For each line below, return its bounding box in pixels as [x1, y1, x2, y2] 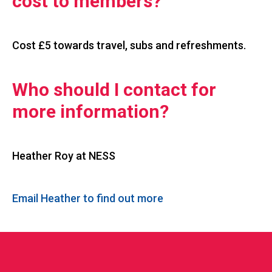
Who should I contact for [12, 79, 216, 101]
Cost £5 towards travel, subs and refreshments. [12, 39, 246, 52]
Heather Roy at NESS [12, 149, 115, 163]
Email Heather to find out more [12, 192, 163, 205]
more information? [12, 101, 169, 123]
